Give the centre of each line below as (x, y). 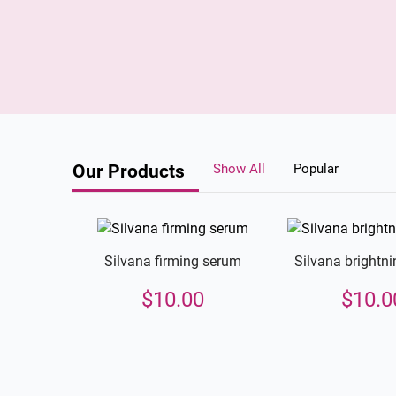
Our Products (129, 171)
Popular (316, 168)
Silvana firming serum (172, 262)
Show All (239, 168)
